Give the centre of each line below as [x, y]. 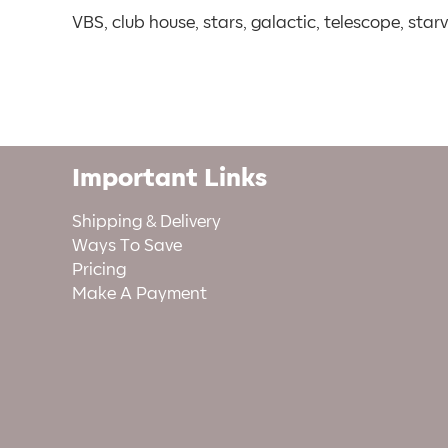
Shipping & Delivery [146, 222]
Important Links [169, 178]
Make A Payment [139, 294]
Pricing [99, 270]
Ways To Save [127, 246]
